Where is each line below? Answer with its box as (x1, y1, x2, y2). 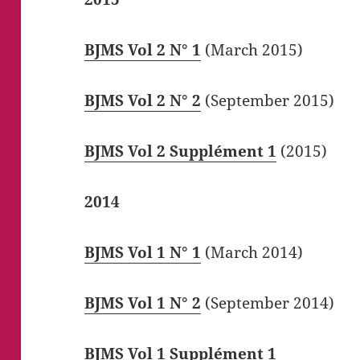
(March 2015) (201, 39, 304, 61)
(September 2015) (201, 90, 335, 112)
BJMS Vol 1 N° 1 (84, 242, 202, 264)
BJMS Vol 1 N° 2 (84, 292, 202, 314)
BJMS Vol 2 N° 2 (84, 90, 202, 112)
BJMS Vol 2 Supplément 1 (84, 141, 277, 162)
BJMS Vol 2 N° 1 (84, 39, 202, 61)
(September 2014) (201, 292, 335, 314)
